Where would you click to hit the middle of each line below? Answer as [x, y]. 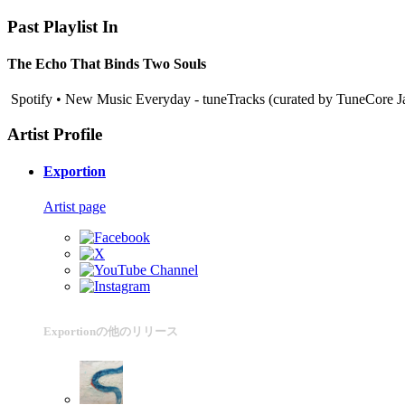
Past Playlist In [63, 26]
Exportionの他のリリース [111, 332]
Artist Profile [55, 134]
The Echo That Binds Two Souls [107, 63]
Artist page [75, 207]
